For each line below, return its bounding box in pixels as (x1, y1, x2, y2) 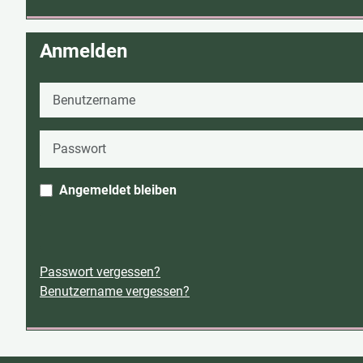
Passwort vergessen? (40, 263, 160, 280)
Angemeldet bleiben (59, 181, 177, 198)
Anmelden (40, 40, 127, 63)
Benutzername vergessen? (40, 283, 190, 299)
